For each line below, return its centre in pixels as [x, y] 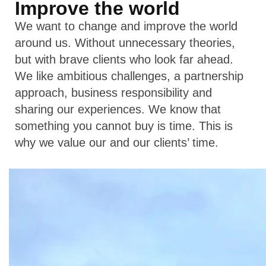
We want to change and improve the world [126, 26]
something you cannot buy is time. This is [124, 126]
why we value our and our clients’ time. [117, 142]
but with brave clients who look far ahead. [124, 59]
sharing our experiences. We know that [118, 109]
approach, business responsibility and [113, 93]
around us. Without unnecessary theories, [125, 43]
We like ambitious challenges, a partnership [129, 76]
